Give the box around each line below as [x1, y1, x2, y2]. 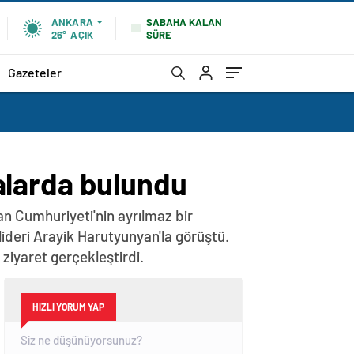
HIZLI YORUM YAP [32, 301, 104, 312]
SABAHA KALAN [146, 15, 222, 28]
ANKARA [51, 16, 93, 28]
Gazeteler [8, 64, 62, 80]
